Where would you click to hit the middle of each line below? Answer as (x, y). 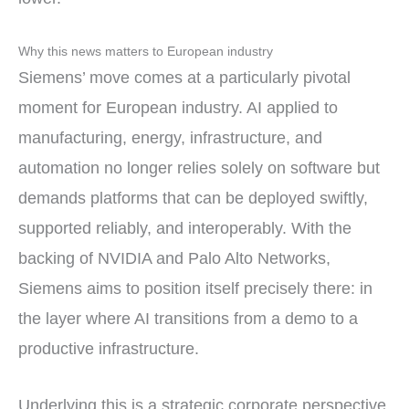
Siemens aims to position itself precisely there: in (195, 288)
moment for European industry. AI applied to (178, 107)
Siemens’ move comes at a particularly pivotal (184, 77)
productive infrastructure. (109, 348)
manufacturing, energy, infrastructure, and (170, 137)
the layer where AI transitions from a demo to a (188, 318)
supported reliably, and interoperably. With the (185, 228)
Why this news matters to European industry (146, 51)
